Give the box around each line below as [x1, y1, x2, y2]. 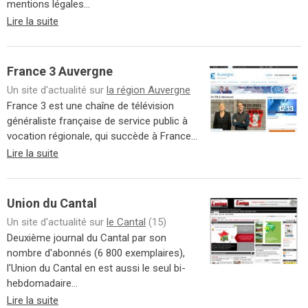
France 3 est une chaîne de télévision [7, 100, 174, 112]
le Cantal [107, 216, 146, 228]
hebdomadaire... [7, 277, 78, 289]
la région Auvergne [107, 84, 190, 96]
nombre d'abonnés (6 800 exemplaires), [7, 247, 185, 259]
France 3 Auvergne [7, 64, 113, 78]
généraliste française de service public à [7, 115, 188, 127]
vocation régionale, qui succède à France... [7, 130, 197, 142]
